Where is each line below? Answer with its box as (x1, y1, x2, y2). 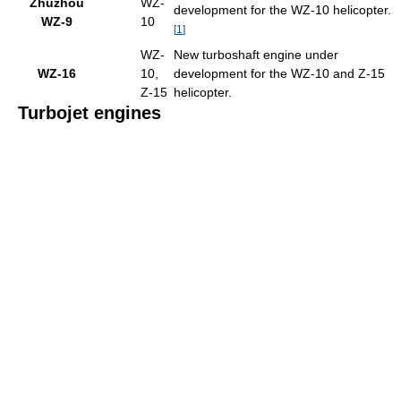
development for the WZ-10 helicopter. (174, 3, 391, 17)
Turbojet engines (18, 103, 161, 123)
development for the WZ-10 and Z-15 (174, 66, 385, 81)
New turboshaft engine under (174, 47, 338, 62)
